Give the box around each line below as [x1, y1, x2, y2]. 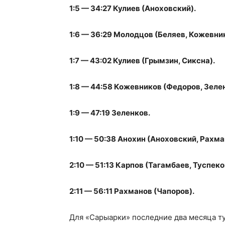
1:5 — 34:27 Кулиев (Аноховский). [69, 4, 196, 14]
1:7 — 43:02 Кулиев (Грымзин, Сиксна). [69, 56, 215, 66]
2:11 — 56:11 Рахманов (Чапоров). [69, 186, 194, 196]
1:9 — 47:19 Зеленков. [69, 108, 150, 118]
